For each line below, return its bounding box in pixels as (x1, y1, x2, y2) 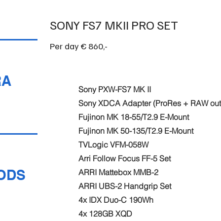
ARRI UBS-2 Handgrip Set (78, 181, 172, 191)
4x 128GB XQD (78, 209, 133, 219)
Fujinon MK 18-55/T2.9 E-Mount (78, 112, 189, 122)
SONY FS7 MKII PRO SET (50, 17, 179, 33)
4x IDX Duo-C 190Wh (78, 195, 154, 205)
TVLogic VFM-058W (78, 140, 149, 149)
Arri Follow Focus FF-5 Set (78, 153, 171, 163)
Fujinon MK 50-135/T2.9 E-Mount (78, 126, 194, 136)
